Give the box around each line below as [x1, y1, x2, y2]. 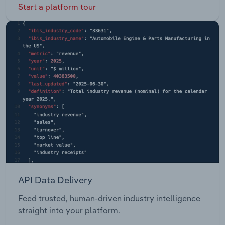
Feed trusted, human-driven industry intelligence [18, 193, 200, 204]
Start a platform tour [18, 2, 96, 12]
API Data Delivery [18, 174, 92, 186]
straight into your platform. [18, 205, 120, 216]
